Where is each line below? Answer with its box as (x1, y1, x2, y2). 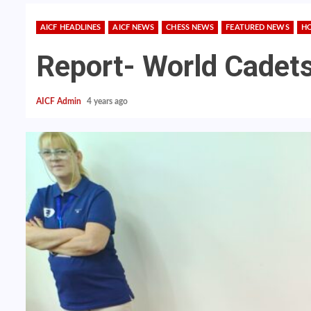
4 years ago (87, 97, 130, 106)
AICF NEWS (112, 24, 155, 31)
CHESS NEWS (166, 24, 215, 31)
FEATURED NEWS (226, 24, 289, 31)
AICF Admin (36, 97, 83, 106)
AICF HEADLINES (40, 24, 101, 31)
